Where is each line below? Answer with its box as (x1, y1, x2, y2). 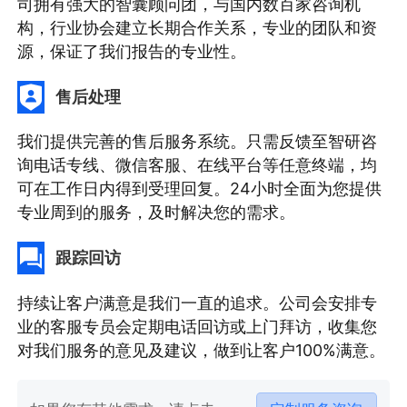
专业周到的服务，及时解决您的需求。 (17, 203, 296, 223)
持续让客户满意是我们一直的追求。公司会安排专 (17, 293, 378, 313)
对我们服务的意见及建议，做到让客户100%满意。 (17, 340, 386, 360)
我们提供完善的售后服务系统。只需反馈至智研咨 (17, 132, 378, 152)
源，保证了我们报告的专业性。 (17, 42, 247, 62)
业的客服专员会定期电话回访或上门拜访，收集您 (17, 316, 378, 336)
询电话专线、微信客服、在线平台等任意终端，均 (17, 155, 378, 175)
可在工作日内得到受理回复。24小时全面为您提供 (17, 179, 382, 199)
